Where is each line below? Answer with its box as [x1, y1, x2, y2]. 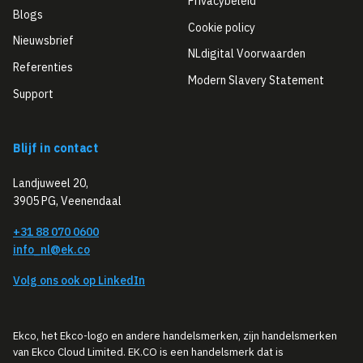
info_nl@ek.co [13, 241, 90, 257]
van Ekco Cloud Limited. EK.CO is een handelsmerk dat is [13, 344, 284, 359]
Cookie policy [188, 19, 255, 35]
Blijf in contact [13, 140, 98, 156]
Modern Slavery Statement [188, 73, 324, 88]
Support [13, 86, 53, 101]
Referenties [13, 60, 73, 75]
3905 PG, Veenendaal [13, 193, 122, 208]
